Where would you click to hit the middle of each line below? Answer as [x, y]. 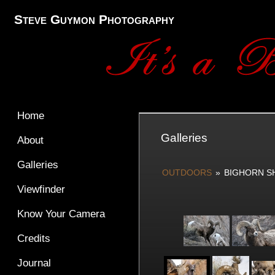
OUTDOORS [187, 172]
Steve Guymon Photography [94, 19]
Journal [34, 263]
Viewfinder [41, 189]
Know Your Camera [61, 214]
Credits [33, 238]
